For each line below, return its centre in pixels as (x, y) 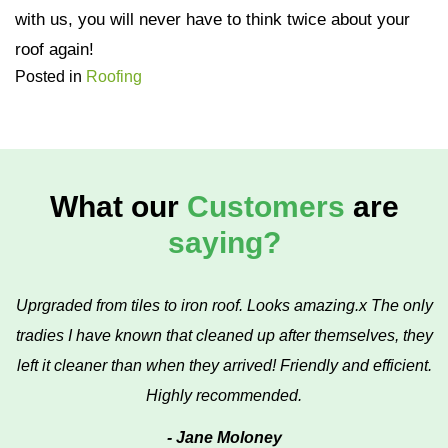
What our (118, 206)
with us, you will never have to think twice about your (212, 19)
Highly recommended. (224, 395)
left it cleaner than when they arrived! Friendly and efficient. (224, 365)
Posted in (50, 76)
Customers (265, 206)
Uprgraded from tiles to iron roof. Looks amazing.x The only (224, 305)
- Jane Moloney (224, 437)
